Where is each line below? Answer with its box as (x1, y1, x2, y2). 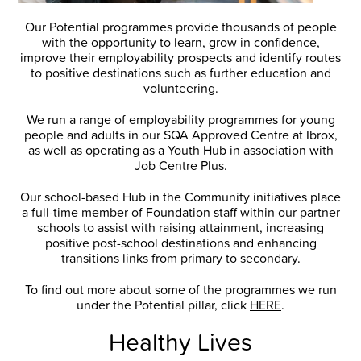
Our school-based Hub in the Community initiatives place (20, 188, 341, 206)
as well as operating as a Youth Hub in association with (27, 141, 334, 160)
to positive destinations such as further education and (30, 64, 331, 82)
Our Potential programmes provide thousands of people (24, 18, 337, 36)
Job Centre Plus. (134, 156, 227, 175)
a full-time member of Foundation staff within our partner (21, 203, 340, 222)
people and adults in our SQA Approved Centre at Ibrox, (23, 126, 338, 144)
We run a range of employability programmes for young (26, 110, 335, 129)
